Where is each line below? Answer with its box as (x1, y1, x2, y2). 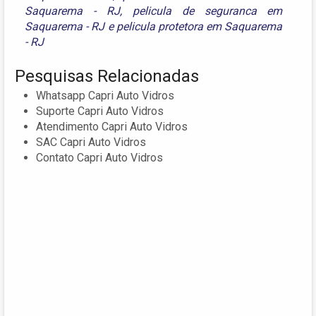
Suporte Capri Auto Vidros (36, 104, 164, 119)
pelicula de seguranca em (132, 4, 283, 18)
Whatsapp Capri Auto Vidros (36, 89, 174, 103)
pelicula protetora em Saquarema (116, 20, 283, 34)
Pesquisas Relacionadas (15, 66, 199, 87)
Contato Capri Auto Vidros (36, 151, 163, 165)
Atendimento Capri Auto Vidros (36, 120, 188, 134)
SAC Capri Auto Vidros (36, 135, 146, 150)
